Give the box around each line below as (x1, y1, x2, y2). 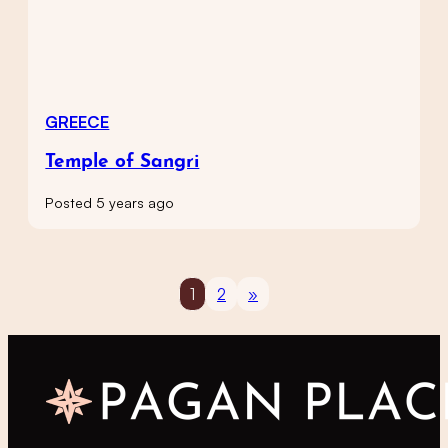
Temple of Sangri (45, 153, 200, 173)
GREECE (45, 111, 110, 132)
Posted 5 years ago (45, 193, 175, 211)
